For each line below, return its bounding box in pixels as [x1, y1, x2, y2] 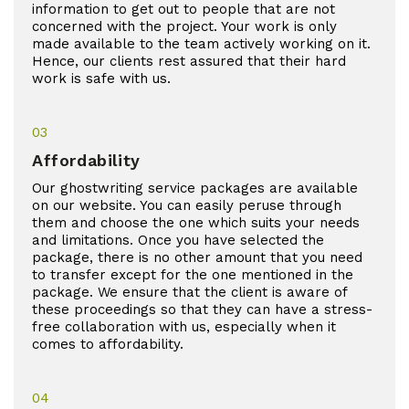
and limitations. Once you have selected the [32, 231, 324, 248]
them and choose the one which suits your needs [32, 214, 360, 231]
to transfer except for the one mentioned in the [32, 266, 353, 283]
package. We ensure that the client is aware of [32, 283, 347, 300]
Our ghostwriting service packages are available [32, 179, 358, 196]
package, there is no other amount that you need [32, 248, 362, 266]
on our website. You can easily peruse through [32, 196, 341, 214]
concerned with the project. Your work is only [32, 17, 337, 35]
